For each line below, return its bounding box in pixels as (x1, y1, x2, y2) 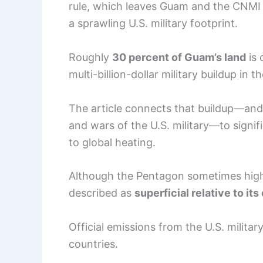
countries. (69, 238, 118, 251)
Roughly (69, 50, 112, 63)
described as (69, 187, 134, 200)
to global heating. (69, 136, 156, 149)
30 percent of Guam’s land (112, 50, 246, 63)
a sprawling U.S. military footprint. (69, 16, 238, 29)
